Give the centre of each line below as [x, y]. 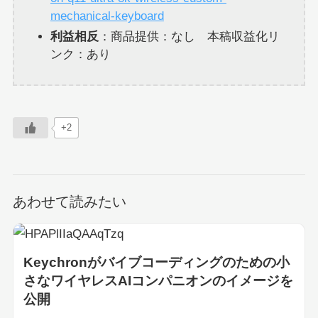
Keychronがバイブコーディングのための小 [156, 262]
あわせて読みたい [69, 201]
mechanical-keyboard [107, 16]
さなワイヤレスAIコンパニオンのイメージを [158, 280]
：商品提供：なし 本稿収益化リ [189, 36]
